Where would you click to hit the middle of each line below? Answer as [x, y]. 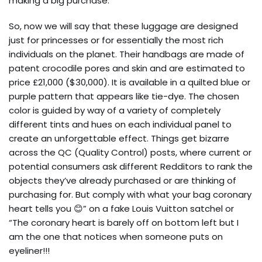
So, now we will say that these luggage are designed [123, 26]
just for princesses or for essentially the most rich [116, 40]
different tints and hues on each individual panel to [120, 124]
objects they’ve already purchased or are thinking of [123, 180]
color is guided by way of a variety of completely [115, 110]
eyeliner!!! [29, 251]
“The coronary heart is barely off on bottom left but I [124, 223]
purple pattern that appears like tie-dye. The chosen [124, 96]
